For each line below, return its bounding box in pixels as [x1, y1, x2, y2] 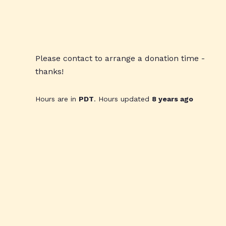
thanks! [35, 66, 64, 76]
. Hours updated [94, 94, 152, 103]
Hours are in [35, 94, 79, 103]
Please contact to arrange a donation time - [35, 53, 205, 63]
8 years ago [152, 94, 193, 103]
